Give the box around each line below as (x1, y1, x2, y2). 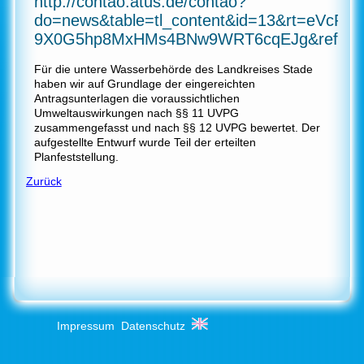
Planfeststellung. (33, 149, 119, 163)
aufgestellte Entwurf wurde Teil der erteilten (33, 135, 256, 149)
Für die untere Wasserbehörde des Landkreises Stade (33, 62, 313, 76)
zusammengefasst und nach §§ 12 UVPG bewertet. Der (33, 120, 320, 134)
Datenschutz (121, 318, 185, 332)
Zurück (25, 174, 62, 188)
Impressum (57, 318, 115, 332)
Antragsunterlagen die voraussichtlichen (33, 91, 240, 105)
